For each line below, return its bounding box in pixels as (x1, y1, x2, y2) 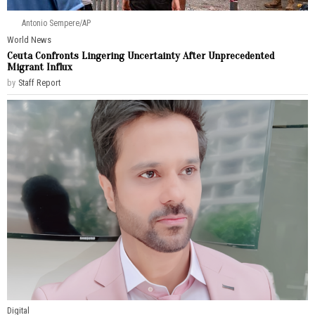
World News (7, 34, 51, 45)
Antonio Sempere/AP (22, 18, 91, 28)
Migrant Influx (7, 60, 72, 73)
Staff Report (18, 77, 60, 88)
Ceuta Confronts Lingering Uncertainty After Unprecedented (7, 49, 274, 62)
